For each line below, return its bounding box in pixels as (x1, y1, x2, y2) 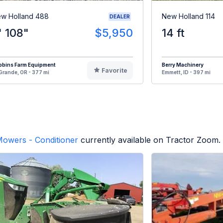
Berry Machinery (162, 61, 204, 68)
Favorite (101, 66, 127, 74)
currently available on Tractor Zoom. (81, 134, 221, 145)
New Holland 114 (162, 12, 215, 21)
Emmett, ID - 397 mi (162, 69, 211, 75)
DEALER (110, 13, 130, 19)
